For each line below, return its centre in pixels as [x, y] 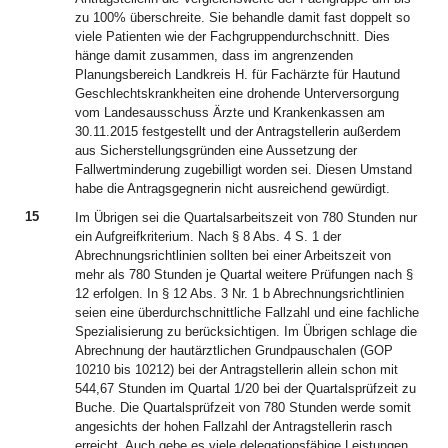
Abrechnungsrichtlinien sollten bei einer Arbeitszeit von [233, 255]
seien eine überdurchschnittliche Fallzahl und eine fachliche [247, 312]
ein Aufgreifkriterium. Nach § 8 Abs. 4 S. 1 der [208, 236]
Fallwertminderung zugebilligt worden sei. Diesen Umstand [243, 169]
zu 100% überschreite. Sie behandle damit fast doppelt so [242, 17]
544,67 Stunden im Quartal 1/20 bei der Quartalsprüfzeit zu [245, 388]
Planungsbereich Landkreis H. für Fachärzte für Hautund [237, 74]
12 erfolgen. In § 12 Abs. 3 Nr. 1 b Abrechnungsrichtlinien [239, 293]
